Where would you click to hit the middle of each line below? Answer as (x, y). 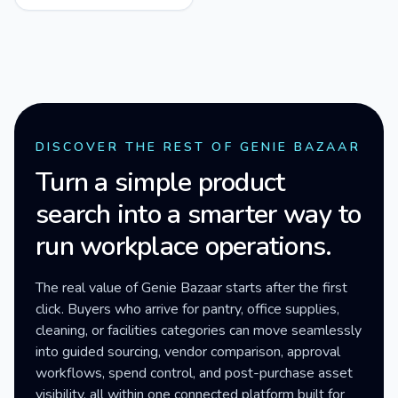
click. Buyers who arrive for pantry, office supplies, (187, 309)
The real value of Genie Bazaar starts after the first (191, 288)
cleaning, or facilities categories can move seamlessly (199, 330)
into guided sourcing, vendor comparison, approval (188, 352)
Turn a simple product (160, 183)
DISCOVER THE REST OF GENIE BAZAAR (198, 147)
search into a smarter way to (198, 215)
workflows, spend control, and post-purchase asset (194, 373)
